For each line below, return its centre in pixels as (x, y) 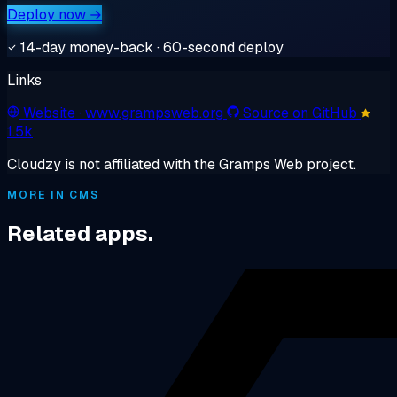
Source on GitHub (302, 113)
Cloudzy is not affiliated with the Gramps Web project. (182, 165)
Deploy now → (54, 15)
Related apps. (80, 234)
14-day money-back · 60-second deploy (150, 48)
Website (51, 113)
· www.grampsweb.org (151, 113)
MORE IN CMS (54, 195)
